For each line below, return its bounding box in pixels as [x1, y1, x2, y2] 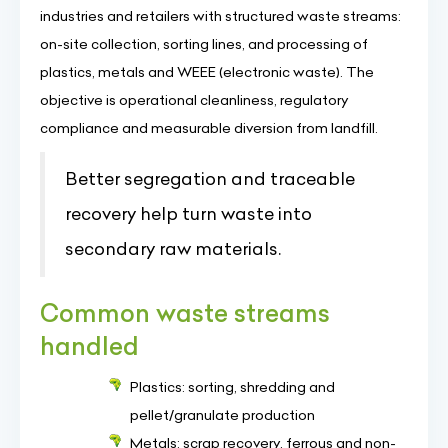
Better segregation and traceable [65, 168, 355, 190]
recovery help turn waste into [65, 203, 312, 225]
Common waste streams [40, 298, 330, 328]
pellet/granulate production [130, 406, 315, 424]
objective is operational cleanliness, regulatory [40, 91, 349, 109]
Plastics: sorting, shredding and [130, 378, 335, 396]
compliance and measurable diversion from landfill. [40, 119, 378, 137]
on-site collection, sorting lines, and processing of [40, 35, 368, 53]
